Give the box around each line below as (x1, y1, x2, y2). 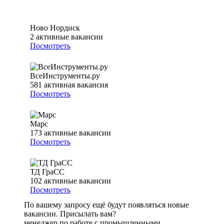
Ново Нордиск (30, 23, 80, 32)
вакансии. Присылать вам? (24, 209, 116, 218)
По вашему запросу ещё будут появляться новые (24, 200, 189, 209)
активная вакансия (44, 80, 108, 89)
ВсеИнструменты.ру (30, 71, 100, 80)
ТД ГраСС (30, 167, 64, 176)
